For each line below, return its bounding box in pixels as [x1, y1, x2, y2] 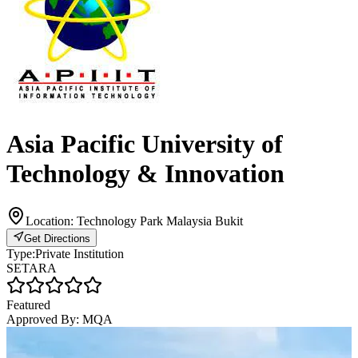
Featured [6, 297, 50, 312]
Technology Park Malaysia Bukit [77, 213, 243, 228]
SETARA [6, 261, 57, 275]
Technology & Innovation [6, 159, 284, 189]
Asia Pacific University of [6, 129, 283, 159]
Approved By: [6, 312, 82, 326]
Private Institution [35, 246, 124, 261]
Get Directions [24, 232, 90, 245]
